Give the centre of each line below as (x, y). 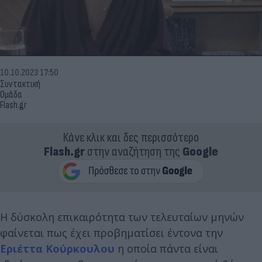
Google (200, 151)
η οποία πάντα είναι (166, 248)
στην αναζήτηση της (134, 151)
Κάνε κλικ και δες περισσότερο (131, 137)
